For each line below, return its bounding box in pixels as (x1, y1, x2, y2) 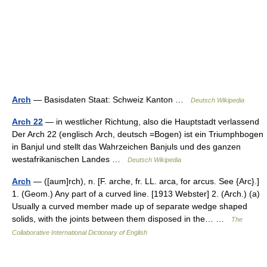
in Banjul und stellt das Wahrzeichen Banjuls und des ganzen (12, 142, 241, 151)
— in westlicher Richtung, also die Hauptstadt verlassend (43, 117, 259, 126)
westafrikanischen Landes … (12, 154, 128, 164)
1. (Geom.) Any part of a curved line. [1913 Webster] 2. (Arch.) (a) (12, 189, 260, 198)
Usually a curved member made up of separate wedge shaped (12, 201, 247, 211)
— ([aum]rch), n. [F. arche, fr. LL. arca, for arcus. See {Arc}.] (31, 176, 259, 186)
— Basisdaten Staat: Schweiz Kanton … (31, 95, 191, 104)
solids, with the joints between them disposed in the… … (12, 214, 231, 223)
